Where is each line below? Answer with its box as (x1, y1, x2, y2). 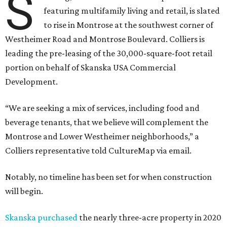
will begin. (5, 186, 43, 197)
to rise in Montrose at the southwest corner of (44, 20, 214, 30)
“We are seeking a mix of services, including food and (5, 103, 200, 113)
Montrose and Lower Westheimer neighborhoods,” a (5, 131, 199, 142)
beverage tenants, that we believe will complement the (5, 117, 208, 128)
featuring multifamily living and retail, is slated (44, 6, 220, 16)
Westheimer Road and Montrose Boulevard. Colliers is (5, 34, 205, 45)
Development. (5, 77, 58, 87)
